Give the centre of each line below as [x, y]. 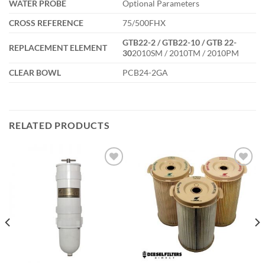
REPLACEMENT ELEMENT [58, 48]
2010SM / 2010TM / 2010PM [186, 53]
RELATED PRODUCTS [59, 125]
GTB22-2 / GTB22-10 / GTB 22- [180, 43]
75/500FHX [144, 23]
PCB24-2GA [146, 73]
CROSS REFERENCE [46, 23]
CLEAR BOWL [35, 73]
